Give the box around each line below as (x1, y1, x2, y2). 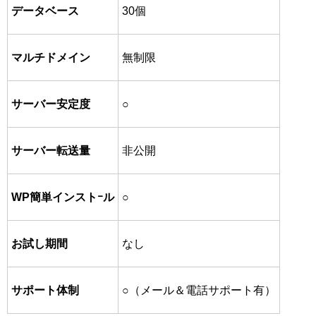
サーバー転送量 (11, 145, 90, 157)
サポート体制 (11, 284, 79, 296)
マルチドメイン (11, 51, 90, 63)
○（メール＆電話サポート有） (122, 284, 276, 296)
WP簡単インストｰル (11, 191, 114, 203)
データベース (11, 5, 79, 17)
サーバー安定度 (11, 98, 90, 110)
